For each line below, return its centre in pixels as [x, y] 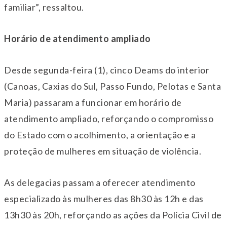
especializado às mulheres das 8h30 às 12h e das [104, 199]
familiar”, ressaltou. [44, 7]
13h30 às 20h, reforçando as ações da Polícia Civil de [113, 215]
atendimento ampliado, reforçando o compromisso [109, 119]
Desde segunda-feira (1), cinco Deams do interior [107, 70]
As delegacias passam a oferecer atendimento [100, 183]
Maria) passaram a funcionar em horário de [93, 103]
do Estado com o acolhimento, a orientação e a [100, 135]
